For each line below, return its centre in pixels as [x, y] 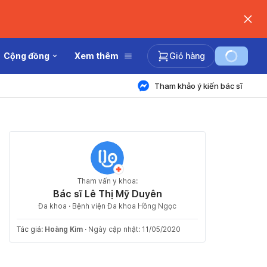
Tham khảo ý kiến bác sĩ [198, 86]
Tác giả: [31, 229]
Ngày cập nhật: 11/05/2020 [134, 229]
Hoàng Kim [64, 229]
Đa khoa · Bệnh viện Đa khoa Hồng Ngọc [107, 206]
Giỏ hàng [187, 56]
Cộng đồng [27, 56]
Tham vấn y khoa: [107, 181]
